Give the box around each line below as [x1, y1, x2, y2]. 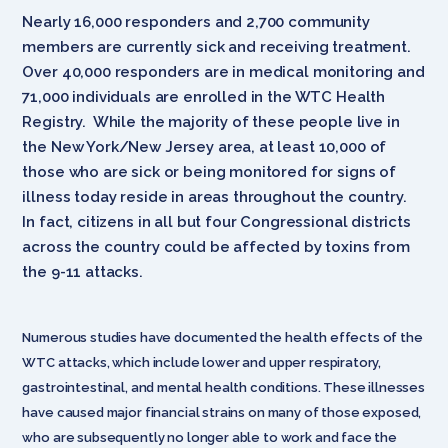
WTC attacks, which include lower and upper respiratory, [22, 354, 382, 370]
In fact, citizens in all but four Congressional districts [22, 212, 411, 231]
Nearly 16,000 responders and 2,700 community [22, 12, 370, 31]
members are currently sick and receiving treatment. [22, 37, 415, 56]
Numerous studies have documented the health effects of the [22, 329, 423, 345]
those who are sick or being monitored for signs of [22, 162, 396, 181]
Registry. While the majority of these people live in [22, 112, 400, 131]
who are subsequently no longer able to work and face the [22, 429, 398, 445]
